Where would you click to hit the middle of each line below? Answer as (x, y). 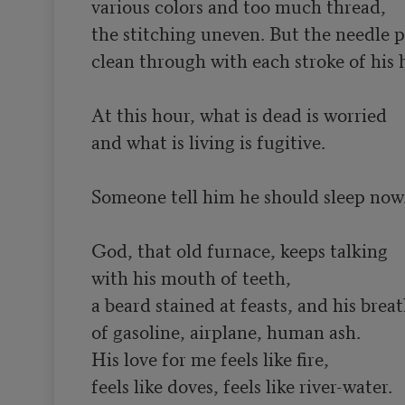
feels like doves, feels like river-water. (241, 385)
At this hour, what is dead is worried (239, 113)
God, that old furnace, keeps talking (241, 249)
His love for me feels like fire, (210, 358)
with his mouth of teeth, (191, 276)
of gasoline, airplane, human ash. (226, 330)
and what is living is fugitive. (208, 141)
